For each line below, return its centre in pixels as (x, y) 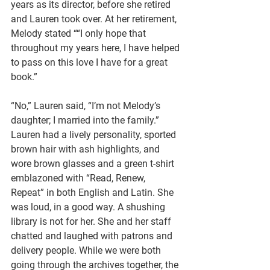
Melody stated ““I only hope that (80, 33)
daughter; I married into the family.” (86, 120)
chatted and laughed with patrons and (93, 236)
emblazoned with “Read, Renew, (79, 178)
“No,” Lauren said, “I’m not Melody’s (87, 106)
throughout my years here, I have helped (96, 48)
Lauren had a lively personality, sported (95, 135)
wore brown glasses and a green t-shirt (94, 164)
